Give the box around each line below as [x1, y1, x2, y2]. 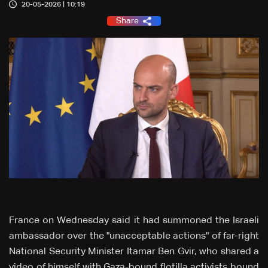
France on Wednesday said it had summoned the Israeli [9, 216, 259, 226]
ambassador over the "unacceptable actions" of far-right [9, 232, 259, 242]
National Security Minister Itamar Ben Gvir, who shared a [9, 247, 259, 257]
